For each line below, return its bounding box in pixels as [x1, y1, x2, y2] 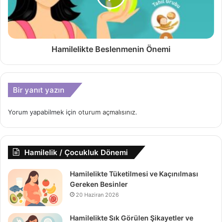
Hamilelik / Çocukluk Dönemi [24, 147, 128, 157]
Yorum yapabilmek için [8, 108, 78, 116]
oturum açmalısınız [78, 108, 135, 116]
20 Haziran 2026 [76, 191, 119, 198]
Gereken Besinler [70, 179, 128, 188]
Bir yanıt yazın [13, 85, 64, 95]
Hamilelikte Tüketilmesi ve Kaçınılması [70, 169, 198, 178]
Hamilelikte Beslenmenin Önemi [52, 44, 170, 54]
